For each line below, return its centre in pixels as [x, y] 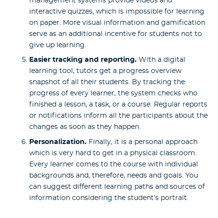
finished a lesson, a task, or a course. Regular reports [118, 105]
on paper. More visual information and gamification [117, 23]
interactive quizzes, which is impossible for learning [117, 11]
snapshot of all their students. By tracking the [107, 82]
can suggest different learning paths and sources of [117, 187]
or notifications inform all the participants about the [118, 116]
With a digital [161, 60]
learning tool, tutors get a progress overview [105, 71]
